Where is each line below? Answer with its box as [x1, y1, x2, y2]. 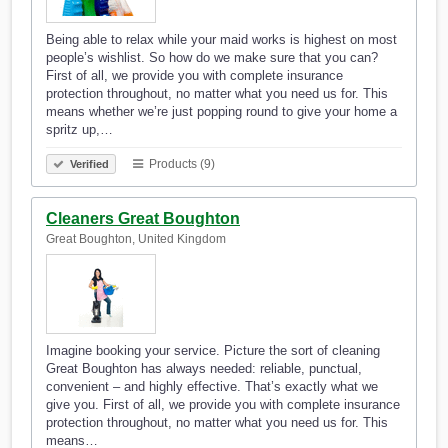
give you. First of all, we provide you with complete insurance [46, 397, 400, 413]
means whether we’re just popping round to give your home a [46, 104, 397, 120]
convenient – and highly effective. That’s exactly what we [46, 379, 378, 395]
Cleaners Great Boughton [46, 210, 240, 228]
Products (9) [146, 157, 215, 172]
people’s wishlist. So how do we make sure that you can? [46, 50, 378, 66]
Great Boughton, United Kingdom [46, 232, 226, 247]
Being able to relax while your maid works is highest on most [46, 32, 397, 48]
